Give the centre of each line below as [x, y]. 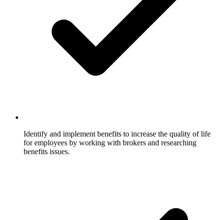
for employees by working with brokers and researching [110, 142]
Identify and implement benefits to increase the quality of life [117, 134]
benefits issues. [47, 151]
